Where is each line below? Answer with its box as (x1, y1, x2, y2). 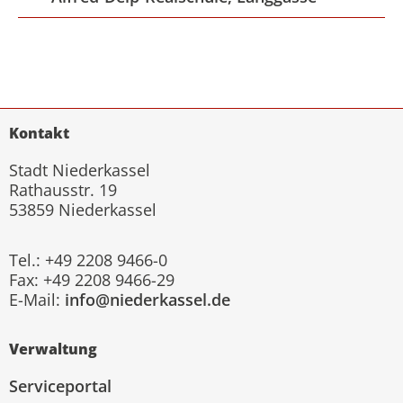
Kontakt (9, 122, 69, 143)
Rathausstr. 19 (9, 178, 117, 201)
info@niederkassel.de (65, 288, 230, 310)
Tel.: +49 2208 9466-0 (9, 248, 167, 271)
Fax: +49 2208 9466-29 (9, 268, 175, 291)
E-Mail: (9, 288, 65, 310)
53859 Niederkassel (9, 198, 157, 220)
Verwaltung (9, 339, 97, 360)
